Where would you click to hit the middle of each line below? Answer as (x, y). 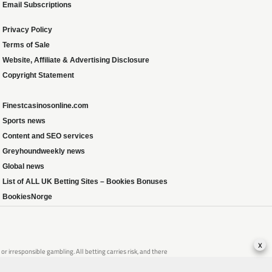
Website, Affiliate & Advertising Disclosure (76, 60)
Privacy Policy (27, 29)
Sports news (24, 121)
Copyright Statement (38, 75)
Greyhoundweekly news (44, 151)
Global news (23, 166)
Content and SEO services (48, 136)
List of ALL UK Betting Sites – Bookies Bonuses (85, 181)
